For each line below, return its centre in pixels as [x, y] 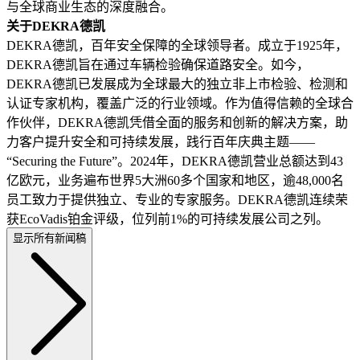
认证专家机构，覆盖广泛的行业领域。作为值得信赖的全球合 [180, 104]
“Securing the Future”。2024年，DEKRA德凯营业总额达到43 [175, 162]
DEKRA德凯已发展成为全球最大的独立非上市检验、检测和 [177, 84]
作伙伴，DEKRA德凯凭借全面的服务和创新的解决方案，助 [177, 123]
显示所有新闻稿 [49, 239]
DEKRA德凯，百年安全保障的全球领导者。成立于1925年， [177, 46]
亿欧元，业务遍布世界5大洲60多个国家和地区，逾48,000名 [175, 181]
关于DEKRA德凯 [56, 27]
